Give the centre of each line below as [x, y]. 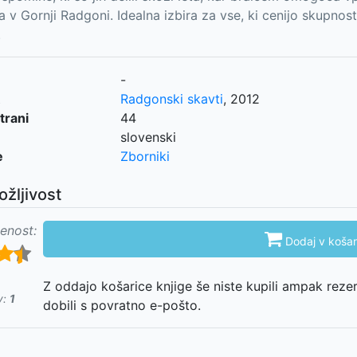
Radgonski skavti [171, 99]
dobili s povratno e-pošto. [122, 305]
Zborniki [145, 156]
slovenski [148, 137]
